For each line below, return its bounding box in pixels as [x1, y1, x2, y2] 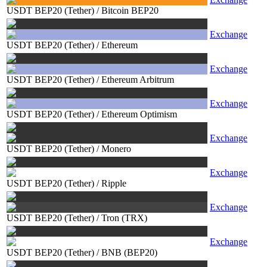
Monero [101, 144, 131, 154]
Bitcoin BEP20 [101, 5, 159, 15]
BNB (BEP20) [101, 247, 157, 257]
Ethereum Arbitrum [101, 74, 174, 85]
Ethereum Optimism [101, 109, 177, 119]
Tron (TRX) [101, 213, 147, 223]
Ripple [101, 178, 126, 188]
